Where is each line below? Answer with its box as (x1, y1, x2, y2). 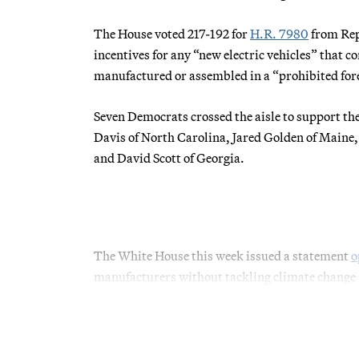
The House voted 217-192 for (94, 25, 250, 42)
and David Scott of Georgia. (94, 149, 244, 166)
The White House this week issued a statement (94, 247, 351, 264)
